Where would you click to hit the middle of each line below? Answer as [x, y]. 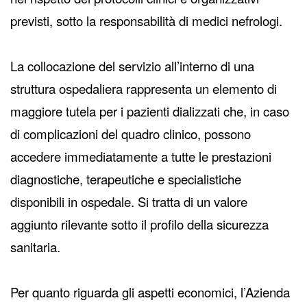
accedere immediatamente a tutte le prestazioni [141, 157]
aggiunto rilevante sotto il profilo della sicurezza [139, 224]
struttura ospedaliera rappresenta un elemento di [144, 89]
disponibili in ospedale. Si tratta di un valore [129, 202]
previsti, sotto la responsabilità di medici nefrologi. [146, 21]
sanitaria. [35, 247]
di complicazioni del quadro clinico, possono [131, 134]
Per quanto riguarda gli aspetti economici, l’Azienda [150, 292]
